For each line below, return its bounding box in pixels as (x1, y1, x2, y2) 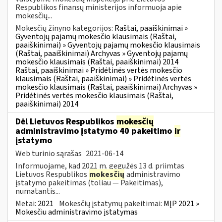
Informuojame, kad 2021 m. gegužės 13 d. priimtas (15, 160, 184, 171)
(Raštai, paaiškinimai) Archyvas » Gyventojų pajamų (15, 48, 188, 59)
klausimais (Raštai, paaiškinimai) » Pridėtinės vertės (15, 73, 191, 84)
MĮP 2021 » (164, 198, 199, 209)
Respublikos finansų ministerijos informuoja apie (15, 1, 182, 13)
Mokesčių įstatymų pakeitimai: (59, 198, 164, 209)
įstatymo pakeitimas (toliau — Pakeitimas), (15, 177, 163, 188)
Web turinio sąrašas (15, 148, 83, 159)
